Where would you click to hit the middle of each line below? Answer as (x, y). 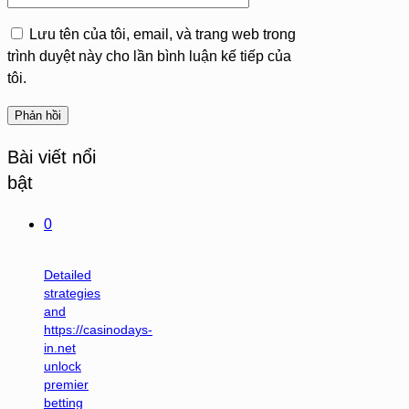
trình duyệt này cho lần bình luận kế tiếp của (149, 57)
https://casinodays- (98, 329)
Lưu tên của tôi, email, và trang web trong (163, 35)
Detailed (68, 274)
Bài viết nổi (52, 157)
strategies (72, 293)
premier (66, 384)
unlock (63, 366)
